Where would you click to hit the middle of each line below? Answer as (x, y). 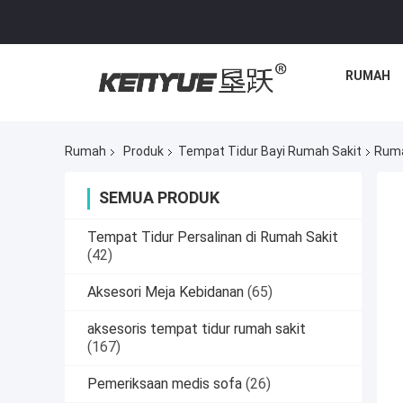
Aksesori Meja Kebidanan (166, 292)
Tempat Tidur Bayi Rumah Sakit (270, 152)
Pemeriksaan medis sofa (165, 384)
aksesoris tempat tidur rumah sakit (197, 329)
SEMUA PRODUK (159, 198)
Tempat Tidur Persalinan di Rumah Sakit (213, 237)
